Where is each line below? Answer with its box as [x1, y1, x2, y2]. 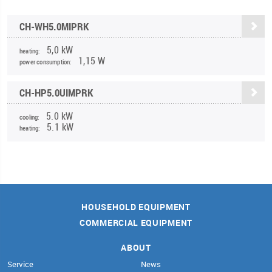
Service [7, 258, 33, 270]
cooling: [19, 112, 40, 121]
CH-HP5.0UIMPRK [19, 85, 93, 100]
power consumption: [19, 56, 72, 66]
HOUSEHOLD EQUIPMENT [81, 200, 191, 212]
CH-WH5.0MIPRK [19, 19, 89, 33]
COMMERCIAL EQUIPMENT [80, 216, 192, 228]
